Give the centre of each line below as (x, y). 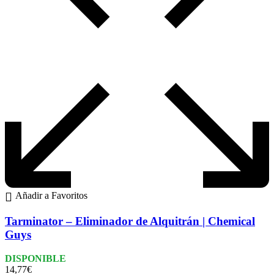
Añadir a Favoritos (51, 196)
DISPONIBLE (35, 258)
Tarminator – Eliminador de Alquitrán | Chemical (130, 221)
